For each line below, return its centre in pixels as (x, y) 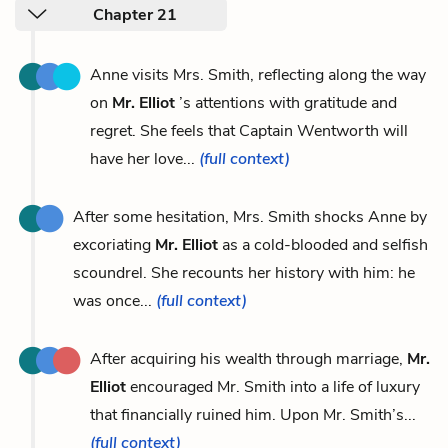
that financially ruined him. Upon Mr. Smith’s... (253, 414)
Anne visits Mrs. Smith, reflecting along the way (258, 74)
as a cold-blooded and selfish (323, 244)
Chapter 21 (135, 14)
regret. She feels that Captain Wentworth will (249, 130)
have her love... (144, 158)
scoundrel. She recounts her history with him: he (244, 272)
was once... (114, 300)
